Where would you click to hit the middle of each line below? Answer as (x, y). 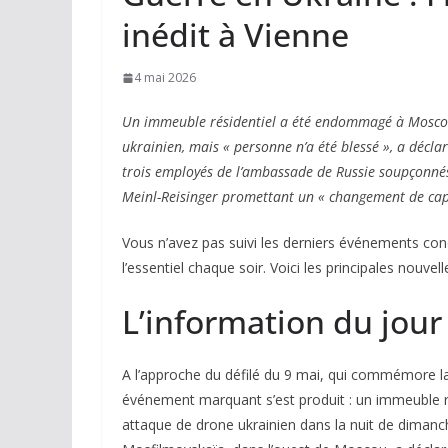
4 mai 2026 (165, 77)
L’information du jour (282, 321)
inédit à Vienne (235, 34)
